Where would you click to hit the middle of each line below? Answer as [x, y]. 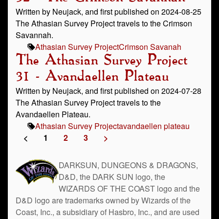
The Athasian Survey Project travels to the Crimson [104, 23]
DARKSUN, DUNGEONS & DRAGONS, [128, 165]
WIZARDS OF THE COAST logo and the [129, 188]
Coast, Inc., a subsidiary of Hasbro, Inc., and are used [108, 212]
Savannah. [34, 35]
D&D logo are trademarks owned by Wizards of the [103, 200]
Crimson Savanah [150, 47]
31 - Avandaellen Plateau [92, 77]
